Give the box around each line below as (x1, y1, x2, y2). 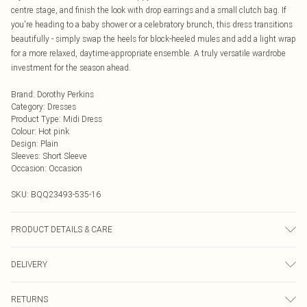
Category (11, 101, 43, 112)
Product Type (11, 114, 59, 124)
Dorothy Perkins (37, 89, 94, 99)
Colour (11, 126, 34, 136)
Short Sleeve (42, 151, 87, 161)
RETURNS (11, 294, 48, 304)
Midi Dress (63, 114, 102, 124)
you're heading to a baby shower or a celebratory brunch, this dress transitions (11, 19, 293, 29)
